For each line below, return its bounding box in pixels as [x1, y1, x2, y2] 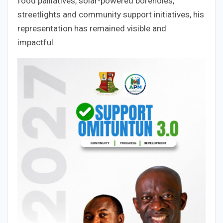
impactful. [17, 37, 55, 47]
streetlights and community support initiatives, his [17, 9, 204, 19]
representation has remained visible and [17, 23, 166, 33]
